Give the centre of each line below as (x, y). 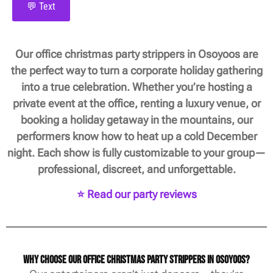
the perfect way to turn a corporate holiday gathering (136, 70)
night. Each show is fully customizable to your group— (136, 152)
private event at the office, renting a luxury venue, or (136, 103)
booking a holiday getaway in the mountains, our (136, 119)
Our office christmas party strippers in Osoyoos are (136, 54)
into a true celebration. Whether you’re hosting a (136, 87)
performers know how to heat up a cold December (136, 136)
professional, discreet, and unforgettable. (136, 169)
